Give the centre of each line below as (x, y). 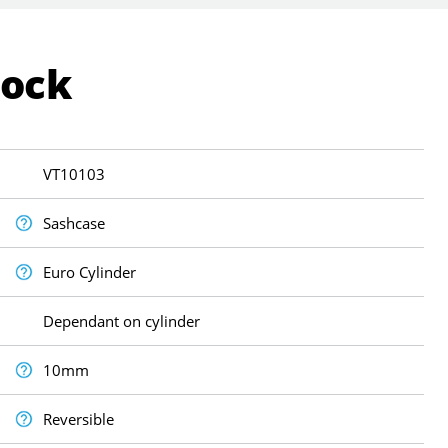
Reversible (79, 418)
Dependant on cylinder (122, 320)
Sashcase (74, 222)
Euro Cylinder (90, 271)
